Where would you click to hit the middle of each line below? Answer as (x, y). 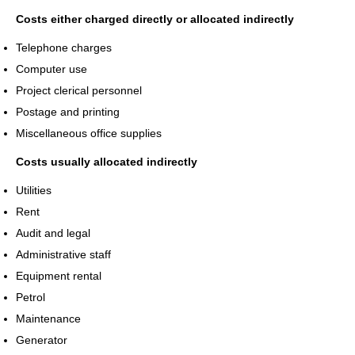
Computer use (52, 69)
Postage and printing (68, 111)
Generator (42, 340)
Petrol (31, 297)
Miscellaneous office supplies (89, 133)
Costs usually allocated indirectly (107, 161)
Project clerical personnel (79, 90)
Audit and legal (53, 233)
